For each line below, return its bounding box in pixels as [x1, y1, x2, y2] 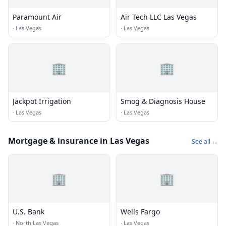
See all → [192, 137, 218, 146]
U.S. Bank [13, 207, 44, 216]
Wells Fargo [121, 207, 160, 216]
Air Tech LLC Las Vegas [121, 12, 197, 22]
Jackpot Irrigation [13, 96, 71, 106]
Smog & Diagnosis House [121, 96, 205, 106]
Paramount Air [13, 12, 62, 22]
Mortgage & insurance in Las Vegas [8, 135, 149, 146]
